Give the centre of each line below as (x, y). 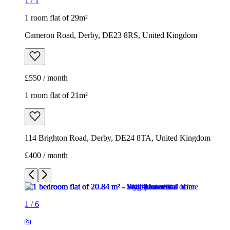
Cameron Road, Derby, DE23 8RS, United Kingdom (111, 35)
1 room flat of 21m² (56, 95)
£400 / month (46, 156)
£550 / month (46, 78)
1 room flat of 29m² (56, 18)
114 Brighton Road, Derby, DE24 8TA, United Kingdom (118, 138)
